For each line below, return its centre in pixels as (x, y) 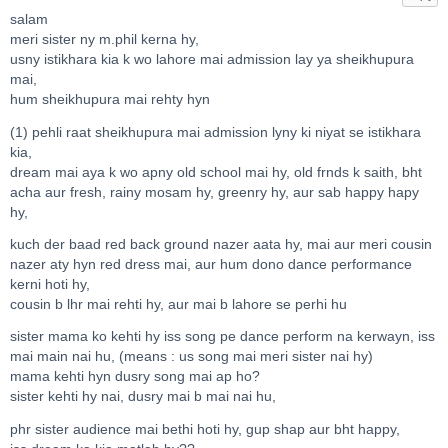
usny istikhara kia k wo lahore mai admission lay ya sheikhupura (212, 60)
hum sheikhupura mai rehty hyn (110, 100)
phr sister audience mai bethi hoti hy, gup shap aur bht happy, (205, 429)
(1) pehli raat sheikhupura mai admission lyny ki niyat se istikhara (215, 132)
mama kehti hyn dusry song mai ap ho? (135, 377)
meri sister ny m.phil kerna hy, (104, 40)
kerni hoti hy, (50, 284)
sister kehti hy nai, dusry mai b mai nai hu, (143, 397)
